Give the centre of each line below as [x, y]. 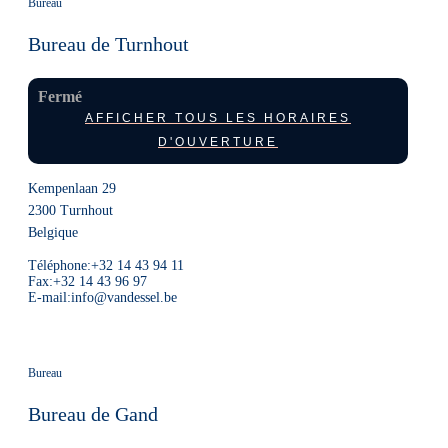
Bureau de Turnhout [108, 44]
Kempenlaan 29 [72, 188]
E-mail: [49, 297]
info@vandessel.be [124, 297]
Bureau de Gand [93, 414]
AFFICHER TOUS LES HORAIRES [218, 118]
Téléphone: [59, 265]
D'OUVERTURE [218, 142]
